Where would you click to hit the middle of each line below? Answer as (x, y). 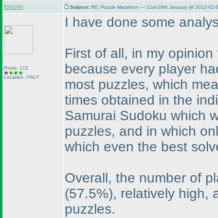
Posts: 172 (16, 68)
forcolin (14, 7)
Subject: (81, 7)
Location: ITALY (22, 77)
